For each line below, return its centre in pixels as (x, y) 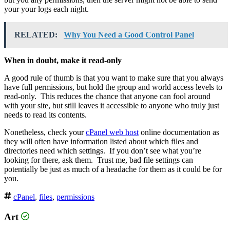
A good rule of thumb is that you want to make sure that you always (114, 78)
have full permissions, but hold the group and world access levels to (113, 87)
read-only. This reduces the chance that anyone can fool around (107, 96)
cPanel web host (112, 132)
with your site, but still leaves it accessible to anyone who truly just (112, 105)
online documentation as (179, 132)
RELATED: (37, 34)
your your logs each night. (46, 9)
